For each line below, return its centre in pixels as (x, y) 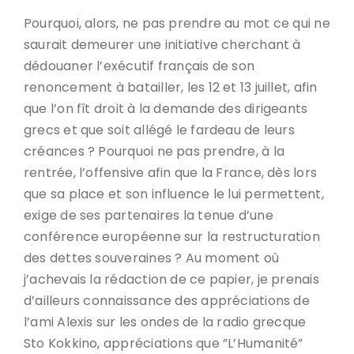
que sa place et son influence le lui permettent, (174, 194)
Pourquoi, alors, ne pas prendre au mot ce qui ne (177, 23)
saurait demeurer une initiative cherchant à (162, 45)
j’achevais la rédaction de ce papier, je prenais (171, 279)
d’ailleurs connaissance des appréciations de (167, 301)
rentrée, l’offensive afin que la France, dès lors (171, 173)
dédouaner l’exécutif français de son (139, 66)
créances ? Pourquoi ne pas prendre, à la (154, 151)
